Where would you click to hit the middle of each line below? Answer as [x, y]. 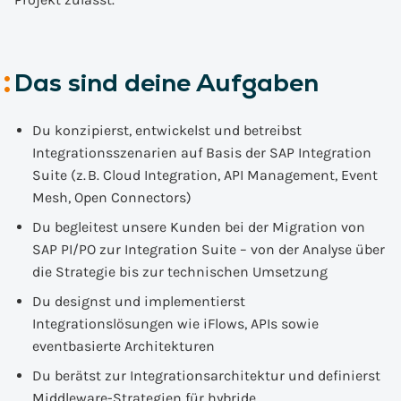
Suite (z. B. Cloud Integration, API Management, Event [205, 175]
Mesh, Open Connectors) [112, 197]
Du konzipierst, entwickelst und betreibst [167, 130]
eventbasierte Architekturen [124, 346]
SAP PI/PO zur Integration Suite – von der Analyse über [209, 249]
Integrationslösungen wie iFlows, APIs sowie [175, 324]
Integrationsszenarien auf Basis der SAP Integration [202, 153]
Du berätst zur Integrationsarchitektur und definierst [206, 375]
